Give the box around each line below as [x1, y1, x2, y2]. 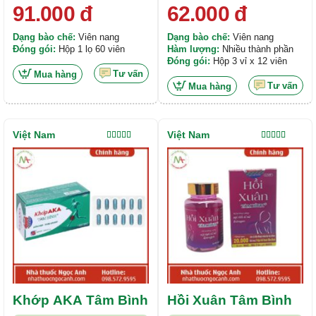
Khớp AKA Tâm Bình [13, 292, 148, 308]
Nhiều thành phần [219, 43, 293, 54]
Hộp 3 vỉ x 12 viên [210, 55, 287, 66]
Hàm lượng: [167, 43, 219, 54]
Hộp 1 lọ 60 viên [56, 43, 125, 54]
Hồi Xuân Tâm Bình [167, 292, 292, 308]
